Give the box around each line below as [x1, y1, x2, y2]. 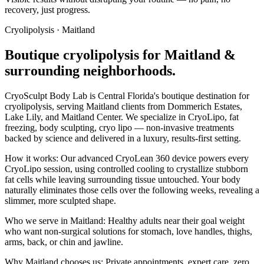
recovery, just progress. [5, 5, 90, 15]
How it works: [5, 153, 58, 164]
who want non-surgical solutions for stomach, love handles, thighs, [5, 226, 252, 237]
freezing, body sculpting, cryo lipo [5, 123, 132, 133]
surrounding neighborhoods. [5, 63, 176, 79]
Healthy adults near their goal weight [105, 216, 245, 226]
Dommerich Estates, [167, 101, 242, 112]
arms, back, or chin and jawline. [5, 237, 123, 247]
